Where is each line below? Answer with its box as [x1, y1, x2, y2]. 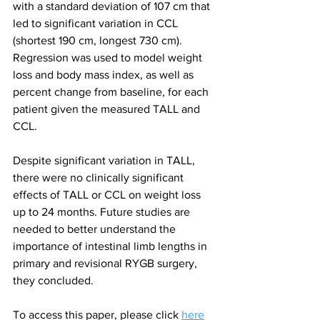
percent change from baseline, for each [13, 86, 211, 99]
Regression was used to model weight [13, 51, 205, 64]
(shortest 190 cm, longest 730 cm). [13, 34, 185, 47]
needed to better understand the [13, 223, 179, 236]
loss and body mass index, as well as [13, 69, 196, 81]
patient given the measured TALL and [13, 103, 203, 116]
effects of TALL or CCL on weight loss [13, 189, 204, 201]
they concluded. [13, 274, 94, 287]
